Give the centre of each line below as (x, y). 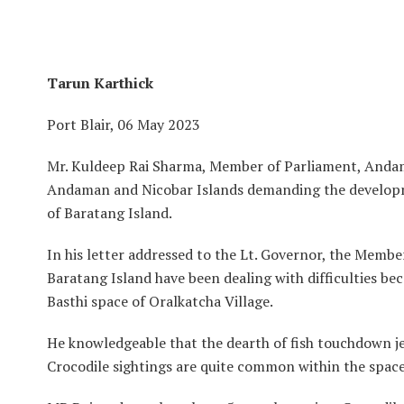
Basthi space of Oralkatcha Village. (160, 302)
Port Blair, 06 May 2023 (124, 125)
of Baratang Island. (110, 213)
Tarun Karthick (100, 83)
